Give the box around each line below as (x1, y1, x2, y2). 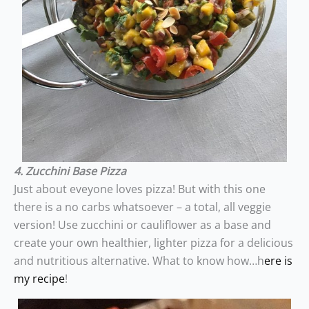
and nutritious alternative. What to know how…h (14, 253, 264, 268)
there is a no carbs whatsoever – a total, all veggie (14, 199, 271, 215)
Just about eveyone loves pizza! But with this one (14, 181, 266, 197)
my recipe (14, 271, 65, 286)
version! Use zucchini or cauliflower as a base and (14, 217, 271, 232)
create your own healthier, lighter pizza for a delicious (14, 235, 293, 250)
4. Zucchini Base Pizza (14, 163, 126, 179)
